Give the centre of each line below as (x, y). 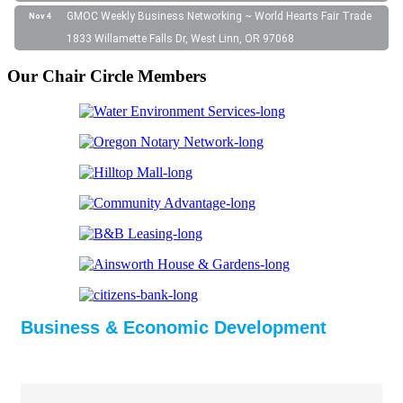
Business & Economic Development (174, 327)
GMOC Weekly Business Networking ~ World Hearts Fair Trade (219, 16)
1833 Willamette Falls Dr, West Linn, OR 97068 (180, 38)
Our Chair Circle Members (107, 76)
